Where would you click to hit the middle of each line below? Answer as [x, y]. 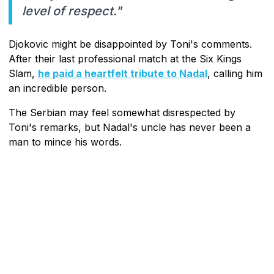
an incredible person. [57, 88]
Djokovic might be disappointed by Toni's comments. [130, 44]
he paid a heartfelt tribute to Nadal [123, 73]
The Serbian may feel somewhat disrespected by [122, 112]
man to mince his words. [65, 142]
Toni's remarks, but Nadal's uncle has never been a [130, 127]
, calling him [235, 73]
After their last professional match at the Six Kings [125, 58]
